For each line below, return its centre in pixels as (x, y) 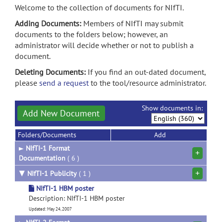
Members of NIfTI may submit (133, 23)
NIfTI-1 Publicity (52, 173)
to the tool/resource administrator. (147, 83)
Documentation (42, 158)
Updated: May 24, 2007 (50, 209)
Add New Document (61, 113)
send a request (64, 83)
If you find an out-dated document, (147, 72)
